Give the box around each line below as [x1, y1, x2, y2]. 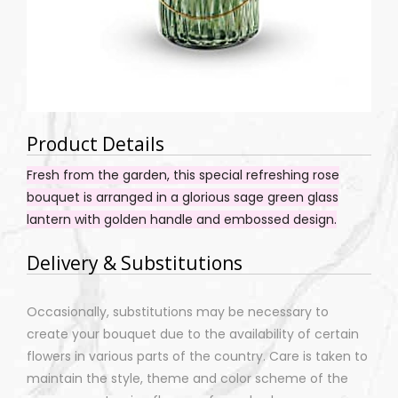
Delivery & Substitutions [27, 251, 243, 276]
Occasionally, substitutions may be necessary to [27, 303, 329, 322]
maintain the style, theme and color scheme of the [27, 370, 348, 388]
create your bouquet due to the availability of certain [27, 325, 359, 344]
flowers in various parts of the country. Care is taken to [27, 347, 368, 366]
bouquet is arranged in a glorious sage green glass [27, 188, 338, 207]
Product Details [27, 131, 164, 157]
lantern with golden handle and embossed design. [27, 211, 337, 229]
